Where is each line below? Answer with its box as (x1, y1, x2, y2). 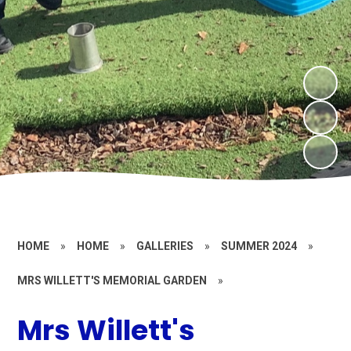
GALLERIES (136, 240, 194, 252)
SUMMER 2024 (221, 240, 298, 252)
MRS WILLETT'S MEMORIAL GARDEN (17, 274, 208, 287)
